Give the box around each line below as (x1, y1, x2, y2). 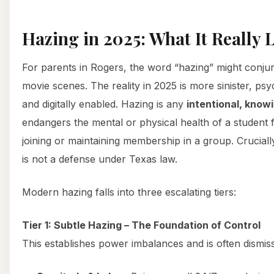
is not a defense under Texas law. (22, 152, 177, 165)
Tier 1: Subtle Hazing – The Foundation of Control (22, 218, 261, 231)
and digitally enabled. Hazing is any (22, 97, 187, 110)
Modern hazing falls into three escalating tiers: (22, 185, 236, 198)
